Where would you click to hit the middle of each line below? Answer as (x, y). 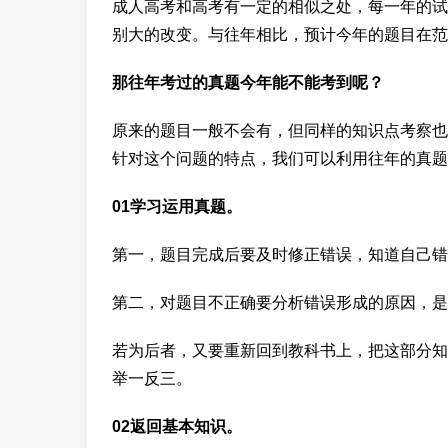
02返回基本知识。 (177, 426)
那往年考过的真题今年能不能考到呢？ (248, 82)
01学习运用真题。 (177, 206)
